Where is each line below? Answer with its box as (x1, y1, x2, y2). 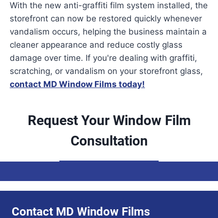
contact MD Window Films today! (10, 79, 145, 90)
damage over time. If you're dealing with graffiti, (10, 53, 197, 63)
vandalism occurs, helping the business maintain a (10, 27, 207, 37)
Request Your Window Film (27, 112, 191, 129)
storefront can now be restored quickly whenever (10, 14, 202, 24)
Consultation (70, 133, 148, 149)
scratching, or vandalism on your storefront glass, (10, 66, 203, 76)
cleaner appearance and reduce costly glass (10, 40, 182, 50)
